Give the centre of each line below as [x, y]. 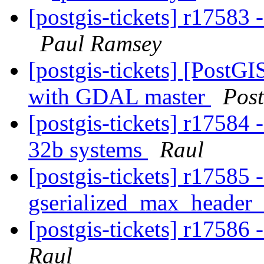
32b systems [88, 150]
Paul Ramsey [101, 44]
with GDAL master [120, 97]
